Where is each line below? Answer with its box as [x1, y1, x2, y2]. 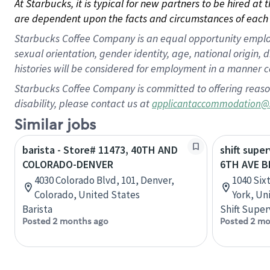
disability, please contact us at [14, 96, 152, 110]
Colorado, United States [34, 188, 140, 201]
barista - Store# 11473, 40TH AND [22, 143, 178, 157]
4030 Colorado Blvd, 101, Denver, [34, 174, 174, 187]
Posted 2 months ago [22, 216, 108, 227]
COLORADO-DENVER [22, 157, 113, 171]
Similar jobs [14, 116, 96, 134]
